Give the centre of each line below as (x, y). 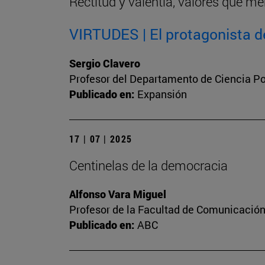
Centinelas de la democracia (148, 166)
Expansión (162, 94)
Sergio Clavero (105, 64)
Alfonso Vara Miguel (118, 194)
